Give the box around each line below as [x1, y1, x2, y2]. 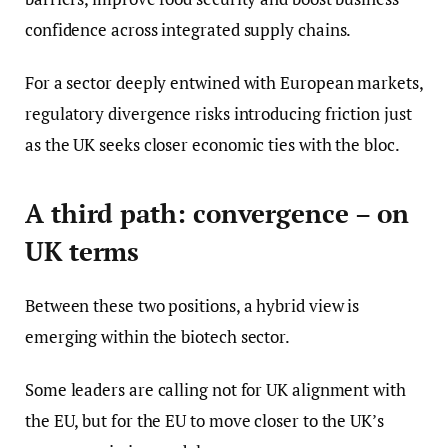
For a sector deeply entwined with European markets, [25, 71, 423, 95]
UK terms [25, 234, 140, 268]
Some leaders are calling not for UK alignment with [25, 377, 406, 401]
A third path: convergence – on [25, 196, 409, 230]
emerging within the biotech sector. [25, 324, 291, 348]
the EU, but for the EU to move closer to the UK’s [25, 408, 384, 432]
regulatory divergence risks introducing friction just [25, 102, 412, 126]
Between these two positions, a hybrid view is [25, 293, 360, 317]
